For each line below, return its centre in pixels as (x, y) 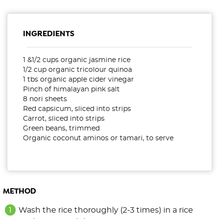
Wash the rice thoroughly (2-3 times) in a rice (106, 210)
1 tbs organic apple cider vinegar (78, 80)
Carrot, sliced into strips (64, 119)
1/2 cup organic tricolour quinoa (77, 70)
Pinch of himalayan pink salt (71, 90)
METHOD (20, 192)
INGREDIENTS (49, 34)
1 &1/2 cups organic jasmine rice (77, 60)
